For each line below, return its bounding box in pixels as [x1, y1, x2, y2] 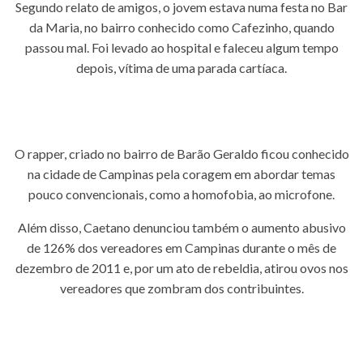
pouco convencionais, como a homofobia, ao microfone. [28, 186, 335, 202]
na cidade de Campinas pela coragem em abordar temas [28, 166, 335, 181]
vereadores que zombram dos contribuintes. [59, 280, 304, 296]
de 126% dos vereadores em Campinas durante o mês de [27, 240, 336, 255]
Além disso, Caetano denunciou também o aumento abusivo [17, 220, 346, 235]
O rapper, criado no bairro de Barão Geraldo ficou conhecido [14, 146, 349, 161]
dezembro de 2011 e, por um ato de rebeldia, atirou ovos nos [15, 260, 348, 275]
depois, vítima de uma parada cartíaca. [76, 60, 287, 75]
